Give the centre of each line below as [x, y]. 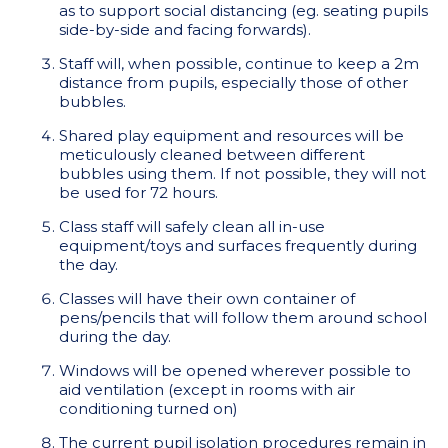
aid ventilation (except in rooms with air [206, 389]
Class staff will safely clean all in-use [191, 226]
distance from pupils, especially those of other [233, 82]
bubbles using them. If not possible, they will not [242, 173]
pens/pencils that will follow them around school [242, 317]
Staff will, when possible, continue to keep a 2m [238, 63]
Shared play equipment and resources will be [231, 135]
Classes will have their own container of [206, 298]
